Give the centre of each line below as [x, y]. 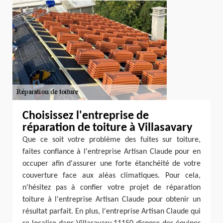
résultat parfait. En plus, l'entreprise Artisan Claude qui [111, 212]
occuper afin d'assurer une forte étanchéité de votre [111, 164]
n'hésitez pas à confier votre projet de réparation [111, 188]
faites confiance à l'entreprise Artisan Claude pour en [111, 152]
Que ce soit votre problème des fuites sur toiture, [111, 140]
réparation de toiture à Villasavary [107, 128]
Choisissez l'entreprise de [86, 116]
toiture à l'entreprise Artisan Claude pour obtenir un [111, 200]
